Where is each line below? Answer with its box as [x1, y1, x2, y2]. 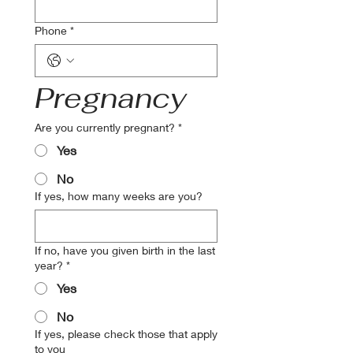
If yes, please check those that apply [35, 327, 217, 340]
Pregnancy [35, 80, 187, 117]
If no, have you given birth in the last [35, 243, 215, 257]
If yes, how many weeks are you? [35, 189, 203, 203]
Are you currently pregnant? [35, 121, 175, 134]
